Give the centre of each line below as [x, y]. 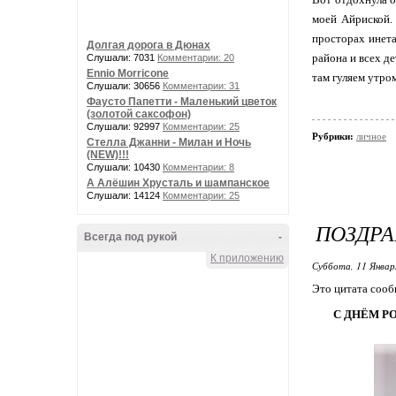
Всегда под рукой [130, 237]
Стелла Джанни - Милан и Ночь [169, 142]
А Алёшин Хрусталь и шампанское [178, 183]
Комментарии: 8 [198, 167]
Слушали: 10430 [125, 167]
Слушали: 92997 [125, 126]
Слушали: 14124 [125, 195]
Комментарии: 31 [201, 86]
